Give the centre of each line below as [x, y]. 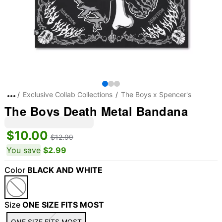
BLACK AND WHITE [65, 170]
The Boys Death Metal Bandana [96, 111]
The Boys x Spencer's [156, 94]
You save [23, 150]
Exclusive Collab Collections [67, 94]
